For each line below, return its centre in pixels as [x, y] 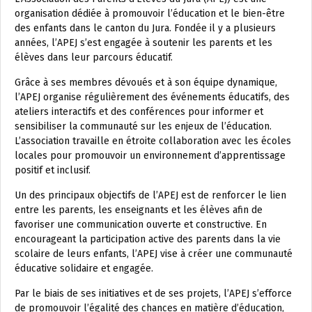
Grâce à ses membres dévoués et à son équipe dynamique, [146, 83]
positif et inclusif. [53, 171]
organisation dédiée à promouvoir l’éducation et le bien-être [150, 14]
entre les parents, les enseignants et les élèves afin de [139, 210]
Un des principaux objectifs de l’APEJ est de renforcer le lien [150, 196]
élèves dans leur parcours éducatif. [94, 58]
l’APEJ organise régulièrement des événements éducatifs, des [152, 97]
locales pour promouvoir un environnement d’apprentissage [150, 156]
